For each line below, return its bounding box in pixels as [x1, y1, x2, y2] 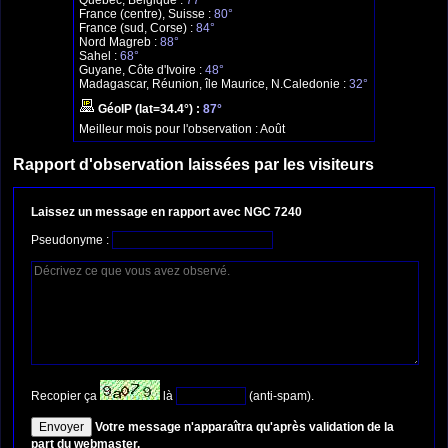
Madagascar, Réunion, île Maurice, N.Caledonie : [79, 77, 349, 92]
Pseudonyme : [31, 232, 112, 247]
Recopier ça [31, 388, 100, 403]
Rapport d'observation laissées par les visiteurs [13, 155, 374, 173]
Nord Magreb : [79, 35, 160, 50]
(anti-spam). [246, 388, 314, 403]
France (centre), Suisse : [79, 7, 214, 22]
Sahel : [79, 49, 120, 64]
